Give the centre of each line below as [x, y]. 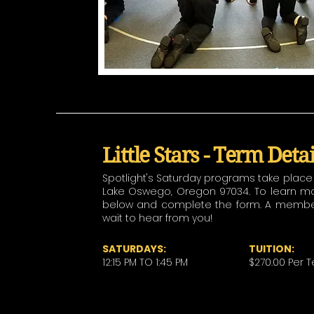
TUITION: [271, 249]
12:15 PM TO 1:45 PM [145, 262]
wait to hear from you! [157, 218]
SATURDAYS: [134, 249]
